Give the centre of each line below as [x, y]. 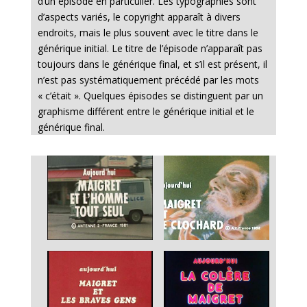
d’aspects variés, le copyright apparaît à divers [139, 16]
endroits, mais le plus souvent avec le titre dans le [148, 32]
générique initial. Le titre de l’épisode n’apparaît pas [150, 48]
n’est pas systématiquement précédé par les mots [148, 79]
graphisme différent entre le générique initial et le [146, 111]
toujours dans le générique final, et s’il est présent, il [152, 64]
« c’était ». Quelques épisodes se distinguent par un [150, 95]
